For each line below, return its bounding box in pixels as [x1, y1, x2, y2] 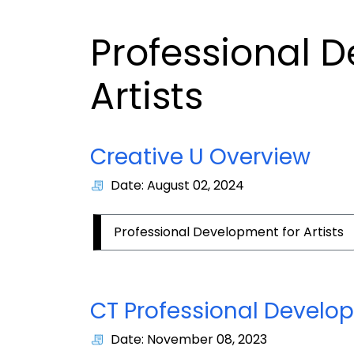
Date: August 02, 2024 [111, 176, 244, 195]
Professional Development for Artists [114, 223, 344, 242]
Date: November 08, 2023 [111, 330, 267, 349]
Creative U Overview [90, 141, 311, 173]
